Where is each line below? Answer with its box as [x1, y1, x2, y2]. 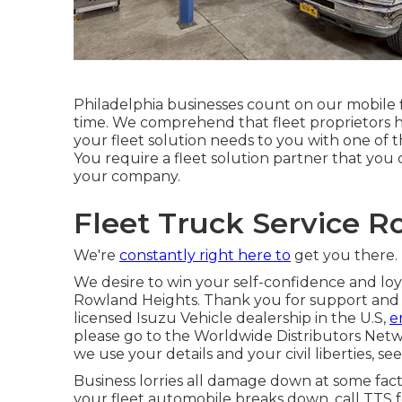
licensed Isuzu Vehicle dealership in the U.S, [74, 310, 389, 327]
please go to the [74, 328, 194, 345]
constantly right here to [119, 247, 291, 264]
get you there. [291, 247, 398, 264]
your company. [74, 168, 180, 185]
